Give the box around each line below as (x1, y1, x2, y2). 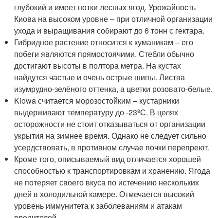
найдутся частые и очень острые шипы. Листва (14, 72, 185, 83)
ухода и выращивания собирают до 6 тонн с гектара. (14, 25, 205, 36)
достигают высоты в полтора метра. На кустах (14, 60, 182, 71)
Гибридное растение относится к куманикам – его (14, 36, 194, 48)
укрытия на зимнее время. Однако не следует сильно (14, 130, 207, 141)
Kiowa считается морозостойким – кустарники (14, 95, 180, 106)
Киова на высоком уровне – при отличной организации (14, 13, 213, 24)
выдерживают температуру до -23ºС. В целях (14, 107, 179, 118)
